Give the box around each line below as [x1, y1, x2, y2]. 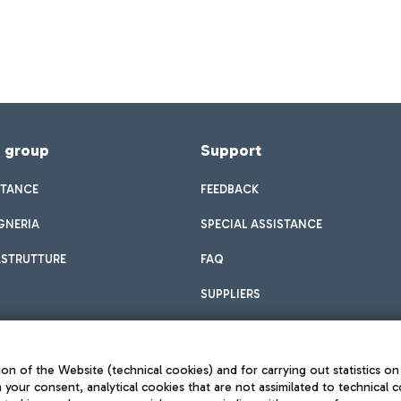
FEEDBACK [200, 183, 259, 196]
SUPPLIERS [200, 287, 260, 301]
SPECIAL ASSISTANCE [200, 218, 322, 231]
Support [200, 141, 261, 160]
